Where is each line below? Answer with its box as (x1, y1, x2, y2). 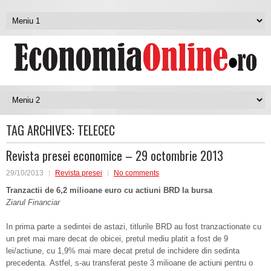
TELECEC (77, 121, 115, 139)
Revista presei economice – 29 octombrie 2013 (6, 146, 223, 165)
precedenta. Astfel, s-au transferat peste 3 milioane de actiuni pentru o (6, 258, 253, 267)
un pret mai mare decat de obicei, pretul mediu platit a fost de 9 (6, 234, 228, 243)
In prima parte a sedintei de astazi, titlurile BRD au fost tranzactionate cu (6, 222, 261, 231)
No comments (114, 169, 159, 177)
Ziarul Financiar (6, 198, 60, 207)
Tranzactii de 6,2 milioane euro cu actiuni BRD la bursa (6, 186, 212, 195)
